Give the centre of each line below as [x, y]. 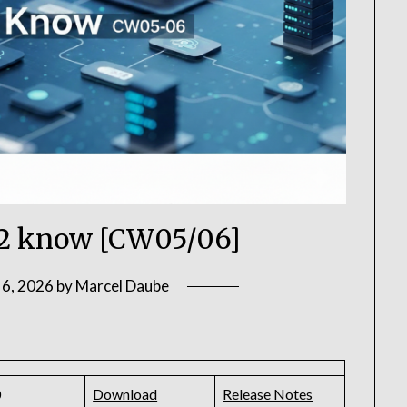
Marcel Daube [122, 286]
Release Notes [268, 394]
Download [125, 394]
